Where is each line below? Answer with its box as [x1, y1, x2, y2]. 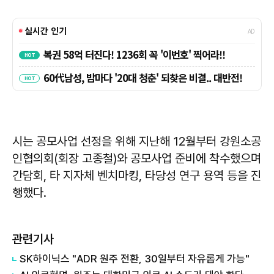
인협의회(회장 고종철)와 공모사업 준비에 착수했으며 [12, 151, 261, 166]
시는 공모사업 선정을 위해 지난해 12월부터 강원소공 [12, 134, 261, 149]
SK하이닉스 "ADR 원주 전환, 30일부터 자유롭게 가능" [20, 253, 250, 265]
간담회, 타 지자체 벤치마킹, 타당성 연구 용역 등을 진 [12, 168, 261, 183]
